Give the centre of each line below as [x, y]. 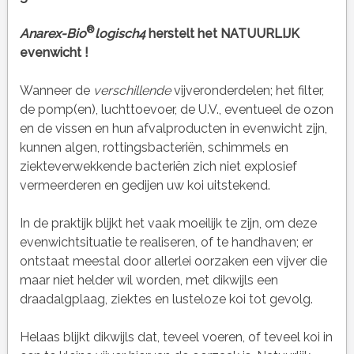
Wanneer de [56, 91]
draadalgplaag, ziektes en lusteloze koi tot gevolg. [166, 299]
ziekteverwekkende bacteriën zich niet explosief [158, 167]
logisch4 [120, 34]
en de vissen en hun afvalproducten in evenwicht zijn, [173, 129]
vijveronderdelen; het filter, [247, 91]
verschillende [132, 91]
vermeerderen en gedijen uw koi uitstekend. [145, 186]
